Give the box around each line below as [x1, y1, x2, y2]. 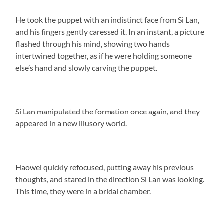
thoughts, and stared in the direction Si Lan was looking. [15, 174, 205, 184]
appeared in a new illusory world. [15, 118, 127, 128]
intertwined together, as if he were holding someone [15, 50, 192, 60]
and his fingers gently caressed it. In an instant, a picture [15, 26, 205, 36]
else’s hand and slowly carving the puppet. [15, 62, 158, 72]
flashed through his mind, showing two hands [15, 38, 170, 48]
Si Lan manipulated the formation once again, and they [15, 106, 200, 116]
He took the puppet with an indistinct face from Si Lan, [15, 14, 200, 24]
